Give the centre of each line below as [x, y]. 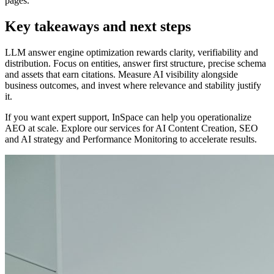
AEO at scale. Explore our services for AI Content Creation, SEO [131, 128]
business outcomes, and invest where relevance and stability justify [133, 86]
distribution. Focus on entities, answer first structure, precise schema [135, 64]
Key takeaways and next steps [98, 27]
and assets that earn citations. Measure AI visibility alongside [121, 75]
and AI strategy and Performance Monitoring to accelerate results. [131, 139]
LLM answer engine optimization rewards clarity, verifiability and [131, 53]
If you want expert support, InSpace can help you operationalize [128, 117]
